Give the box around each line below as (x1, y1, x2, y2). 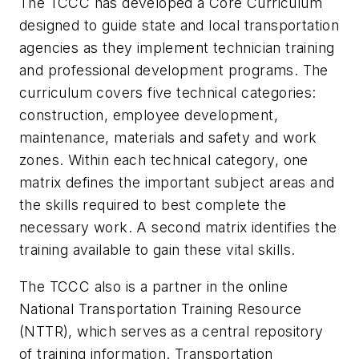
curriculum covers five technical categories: (19, 83, 317, 101)
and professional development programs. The (19, 61, 329, 79)
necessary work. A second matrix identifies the (19, 218, 337, 236)
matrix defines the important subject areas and (19, 173, 335, 191)
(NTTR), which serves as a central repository (19, 322, 324, 340)
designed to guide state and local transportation (19, 16, 340, 34)
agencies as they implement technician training (19, 38, 335, 56)
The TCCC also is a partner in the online (19, 277, 288, 295)
